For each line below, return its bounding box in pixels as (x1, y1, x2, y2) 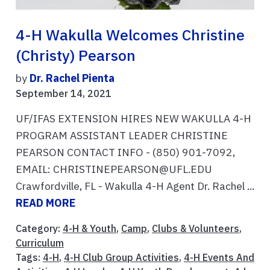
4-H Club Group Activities (64, 251, 179, 264)
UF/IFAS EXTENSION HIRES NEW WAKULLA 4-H (16, 111, 251, 126)
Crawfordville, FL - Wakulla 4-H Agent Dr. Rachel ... (16, 179, 254, 193)
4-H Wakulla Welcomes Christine (16, 25, 245, 45)
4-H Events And (184, 251, 254, 264)
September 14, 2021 (16, 87, 111, 100)
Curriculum (16, 237, 64, 250)
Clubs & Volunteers (152, 222, 239, 235)
